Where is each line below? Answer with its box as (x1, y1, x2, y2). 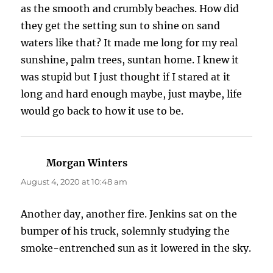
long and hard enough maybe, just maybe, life (21, 88, 243, 101)
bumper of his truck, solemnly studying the (21, 225, 230, 238)
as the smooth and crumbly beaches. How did (21, 2, 239, 15)
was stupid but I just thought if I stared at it (21, 71, 231, 83)
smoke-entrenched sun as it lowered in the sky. (21, 242, 252, 255)
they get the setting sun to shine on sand (21, 19, 221, 32)
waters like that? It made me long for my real (21, 37, 238, 49)
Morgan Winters (46, 157, 128, 169)
